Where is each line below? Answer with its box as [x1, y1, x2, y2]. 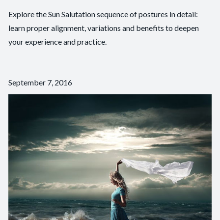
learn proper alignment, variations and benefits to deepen [8, 23, 199, 32]
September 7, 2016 [8, 77, 73, 87]
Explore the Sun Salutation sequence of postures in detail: [8, 9, 198, 19]
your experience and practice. [8, 36, 107, 46]
